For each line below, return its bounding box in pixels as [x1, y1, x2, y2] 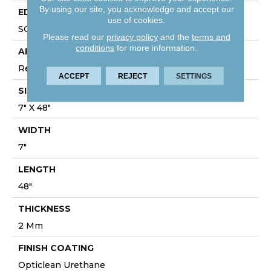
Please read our [42, 31, 106, 42]
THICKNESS [18, 203, 71, 215]
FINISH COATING [18, 243, 94, 254]
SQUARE [18, 24, 56, 35]
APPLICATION [18, 46, 82, 57]
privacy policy [106, 31, 158, 42]
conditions [76, 42, 115, 53]
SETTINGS [176, 71, 212, 80]
